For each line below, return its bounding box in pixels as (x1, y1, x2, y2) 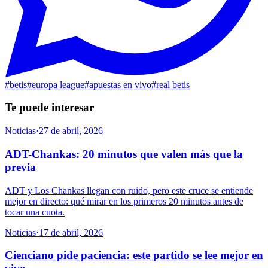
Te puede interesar (5, 101, 94, 114)
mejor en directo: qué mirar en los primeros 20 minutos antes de (5, 196, 243, 206)
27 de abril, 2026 (39, 126, 103, 136)
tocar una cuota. (5, 206, 65, 217)
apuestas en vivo (89, 79, 151, 90)
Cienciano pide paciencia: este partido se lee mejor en (5, 249, 263, 262)
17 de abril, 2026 (39, 227, 103, 237)
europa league (32, 79, 84, 90)
